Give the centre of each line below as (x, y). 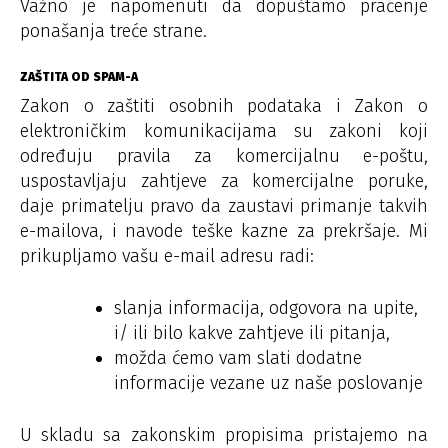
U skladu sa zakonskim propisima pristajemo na (224, 434)
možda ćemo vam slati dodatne (238, 357)
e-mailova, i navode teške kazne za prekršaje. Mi (224, 230)
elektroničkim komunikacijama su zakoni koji (224, 130)
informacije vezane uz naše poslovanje (268, 382)
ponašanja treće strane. (113, 30)
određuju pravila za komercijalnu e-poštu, (224, 155)
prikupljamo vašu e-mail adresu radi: (167, 255)
